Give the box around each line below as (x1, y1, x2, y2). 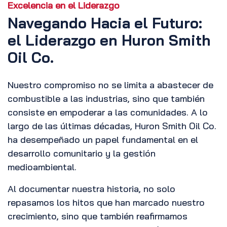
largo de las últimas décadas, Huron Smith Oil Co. (8, 120, 216, 132)
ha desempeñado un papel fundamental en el (8, 134, 198, 146)
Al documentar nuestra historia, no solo (8, 183, 175, 195)
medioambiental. (8, 161, 77, 173)
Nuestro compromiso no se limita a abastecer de (8, 79, 213, 91)
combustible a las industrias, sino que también (8, 93, 205, 105)
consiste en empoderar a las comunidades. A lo (8, 106, 208, 119)
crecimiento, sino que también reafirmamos (8, 210, 187, 222)
